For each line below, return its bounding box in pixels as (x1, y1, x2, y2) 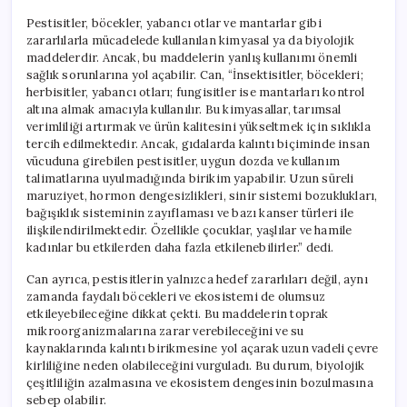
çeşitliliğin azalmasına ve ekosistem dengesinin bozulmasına (26, 374, 373, 391)
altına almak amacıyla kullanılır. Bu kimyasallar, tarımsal (26, 101, 342, 117)
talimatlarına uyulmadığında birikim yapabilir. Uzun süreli (26, 170, 354, 186)
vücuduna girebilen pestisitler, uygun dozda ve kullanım (26, 153, 341, 169)
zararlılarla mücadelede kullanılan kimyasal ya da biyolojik (26, 32, 354, 48)
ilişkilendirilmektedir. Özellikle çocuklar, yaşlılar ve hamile (26, 222, 352, 238)
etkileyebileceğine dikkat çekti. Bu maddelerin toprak (26, 305, 329, 322)
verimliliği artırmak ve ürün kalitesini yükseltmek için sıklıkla (26, 118, 371, 134)
